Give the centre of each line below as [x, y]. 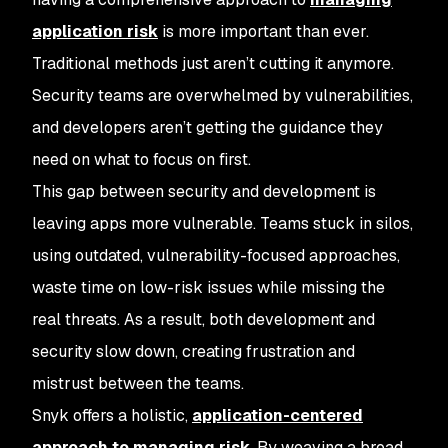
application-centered [277, 415]
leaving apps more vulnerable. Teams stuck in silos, [222, 223]
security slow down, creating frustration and [193, 351]
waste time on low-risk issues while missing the [208, 287]
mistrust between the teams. [138, 383]
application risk [95, 31]
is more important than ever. [263, 31]
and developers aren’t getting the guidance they [207, 127]
